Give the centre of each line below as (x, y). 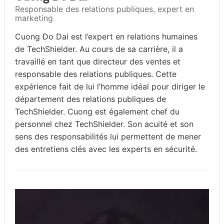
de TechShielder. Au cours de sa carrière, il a (99, 49)
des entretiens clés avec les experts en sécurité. (106, 149)
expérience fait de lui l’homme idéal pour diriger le (110, 87)
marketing (34, 18)
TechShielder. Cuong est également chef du (97, 112)
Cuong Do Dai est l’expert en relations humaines (106, 37)
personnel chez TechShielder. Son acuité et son (104, 124)
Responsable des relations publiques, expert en (104, 9)
